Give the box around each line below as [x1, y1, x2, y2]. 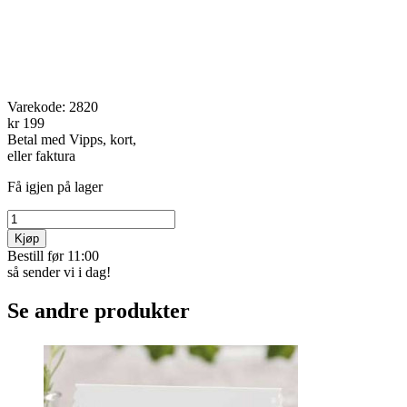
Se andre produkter [7, 298, 190, 323]
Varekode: [7, 98, 69, 114]
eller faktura [7, 147, 75, 164]
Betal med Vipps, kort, [7, 131, 136, 147]
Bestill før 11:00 [7, 247, 99, 263]
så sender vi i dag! [7, 263, 111, 280]
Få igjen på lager [7, 178, 103, 194]
